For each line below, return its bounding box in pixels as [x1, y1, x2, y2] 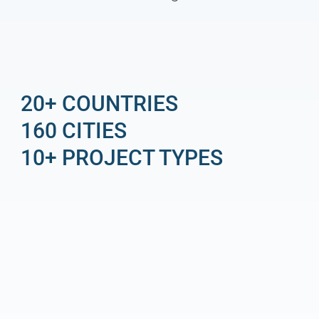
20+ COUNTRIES [21, 90, 179, 116]
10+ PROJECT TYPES [21, 145, 224, 170]
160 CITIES [21, 117, 127, 143]
